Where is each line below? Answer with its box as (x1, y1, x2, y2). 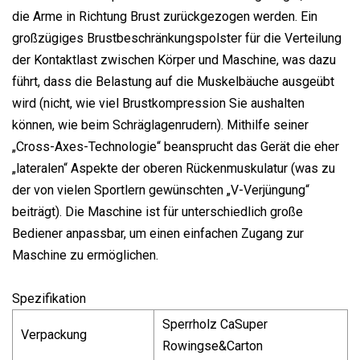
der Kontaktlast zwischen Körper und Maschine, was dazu (12, 51, 336, 67)
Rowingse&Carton (162, 337, 263, 354)
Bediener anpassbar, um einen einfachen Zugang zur (12, 225, 304, 241)
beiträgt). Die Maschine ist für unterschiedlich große (12, 203, 303, 219)
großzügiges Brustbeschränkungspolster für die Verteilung (12, 30, 342, 46)
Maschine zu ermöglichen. (12, 247, 158, 263)
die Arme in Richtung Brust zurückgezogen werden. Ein (12, 8, 317, 24)
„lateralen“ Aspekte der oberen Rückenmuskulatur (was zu (12, 160, 335, 176)
